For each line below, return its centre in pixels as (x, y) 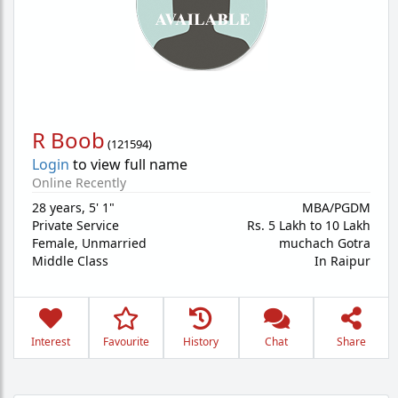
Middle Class (70, 261)
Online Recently (79, 183)
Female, (57, 243)
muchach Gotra (325, 243)
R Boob (68, 140)
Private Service (76, 225)
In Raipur (342, 261)
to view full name (128, 164)
